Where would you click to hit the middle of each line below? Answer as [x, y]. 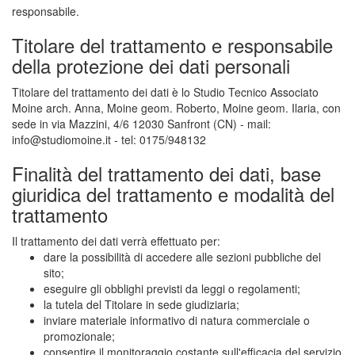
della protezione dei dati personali [151, 65]
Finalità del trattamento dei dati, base [166, 173]
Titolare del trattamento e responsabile [172, 45]
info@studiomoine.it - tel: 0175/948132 [109, 139]
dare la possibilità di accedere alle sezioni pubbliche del [182, 257]
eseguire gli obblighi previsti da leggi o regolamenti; [172, 288]
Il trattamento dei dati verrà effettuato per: [116, 241]
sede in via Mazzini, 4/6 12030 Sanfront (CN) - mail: [141, 124]
